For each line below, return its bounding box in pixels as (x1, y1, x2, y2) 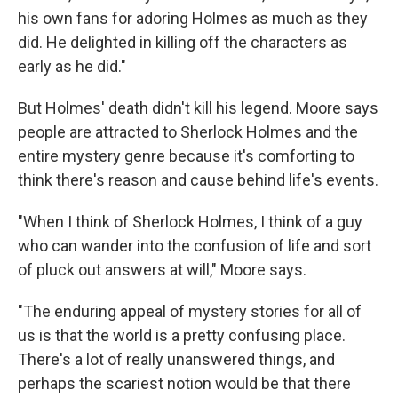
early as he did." (18, 57, 126, 76)
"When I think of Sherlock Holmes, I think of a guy (18, 212, 362, 232)
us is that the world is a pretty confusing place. (18, 326, 346, 346)
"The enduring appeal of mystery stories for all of (18, 302, 362, 322)
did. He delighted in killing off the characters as (18, 33, 347, 52)
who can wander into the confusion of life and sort (18, 236, 371, 256)
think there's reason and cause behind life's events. (18, 171, 378, 190)
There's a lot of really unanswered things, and (18, 350, 335, 370)
